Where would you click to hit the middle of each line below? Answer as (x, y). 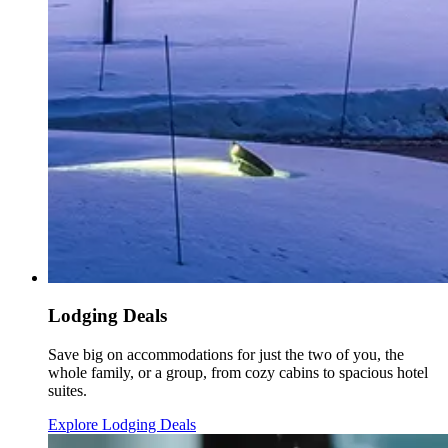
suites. (67, 391)
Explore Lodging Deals (122, 425)
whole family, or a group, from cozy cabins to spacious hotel (238, 373)
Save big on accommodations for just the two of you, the (226, 355)
